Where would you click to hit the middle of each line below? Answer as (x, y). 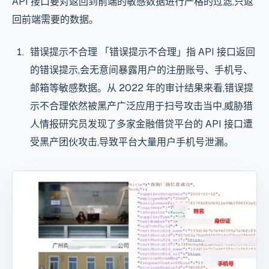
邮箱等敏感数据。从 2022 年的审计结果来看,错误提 (141, 88)
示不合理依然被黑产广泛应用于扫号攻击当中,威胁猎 (141, 106)
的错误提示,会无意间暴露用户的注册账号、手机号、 (141, 70)
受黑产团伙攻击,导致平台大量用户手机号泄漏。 (131, 142)
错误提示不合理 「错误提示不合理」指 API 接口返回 (142, 52)
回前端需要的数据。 (55, 20)
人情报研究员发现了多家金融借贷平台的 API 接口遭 (141, 124)
